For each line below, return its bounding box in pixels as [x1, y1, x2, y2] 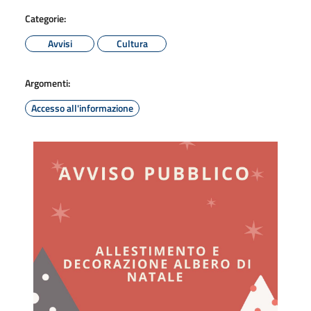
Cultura [116, 35, 148, 51]
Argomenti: [25, 75, 70, 90]
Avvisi [47, 35, 72, 51]
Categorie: [25, 10, 66, 26]
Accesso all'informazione [31, 100, 133, 115]
